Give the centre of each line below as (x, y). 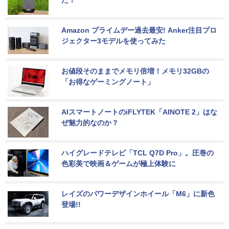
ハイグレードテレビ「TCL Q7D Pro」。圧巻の (138, 153)
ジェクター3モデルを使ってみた (113, 41)
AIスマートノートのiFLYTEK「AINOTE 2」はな (139, 112)
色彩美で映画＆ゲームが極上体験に (119, 164)
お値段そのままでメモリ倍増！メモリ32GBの (135, 71)
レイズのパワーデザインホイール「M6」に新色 (138, 194)
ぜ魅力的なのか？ (90, 123)
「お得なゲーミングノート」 (108, 82)
